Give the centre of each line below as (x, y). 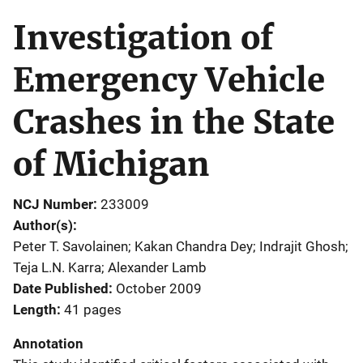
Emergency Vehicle (169, 80)
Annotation (48, 343)
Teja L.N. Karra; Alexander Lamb (110, 267)
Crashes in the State (174, 122)
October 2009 (159, 288)
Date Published (61, 288)
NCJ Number (53, 204)
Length (35, 309)
